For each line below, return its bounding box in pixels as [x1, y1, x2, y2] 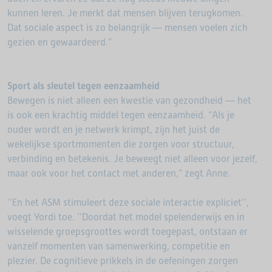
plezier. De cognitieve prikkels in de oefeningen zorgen [7, 255, 238, 267]
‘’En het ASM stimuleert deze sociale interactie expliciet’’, [7, 197, 249, 208]
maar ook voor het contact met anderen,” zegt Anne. [7, 168, 230, 179]
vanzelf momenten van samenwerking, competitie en [7, 240, 230, 252]
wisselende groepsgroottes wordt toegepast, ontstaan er [7, 226, 248, 237]
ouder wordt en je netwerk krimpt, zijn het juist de [7, 124, 220, 135]
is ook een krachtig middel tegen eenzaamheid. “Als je [7, 109, 234, 121]
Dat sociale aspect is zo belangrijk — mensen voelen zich [7, 22, 248, 33]
